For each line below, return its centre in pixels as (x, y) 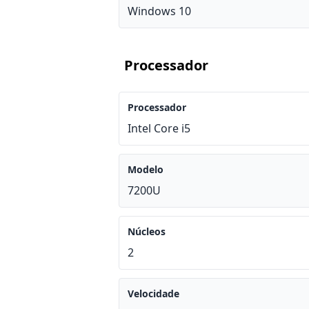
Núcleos (147, 231)
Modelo (146, 169)
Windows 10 (159, 11)
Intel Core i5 (159, 128)
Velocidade (153, 293)
